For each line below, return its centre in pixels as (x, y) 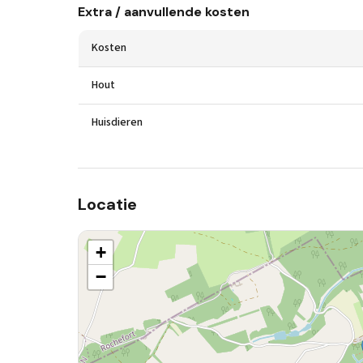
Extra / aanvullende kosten (164, 12)
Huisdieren (117, 122)
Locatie (107, 204)
